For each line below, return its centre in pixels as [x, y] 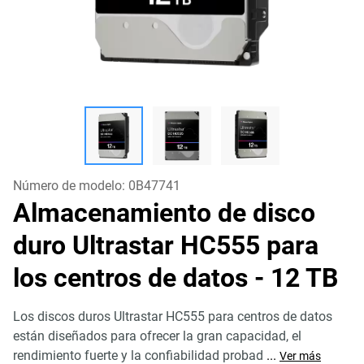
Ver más [300, 356]
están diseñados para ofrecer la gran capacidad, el [157, 336]
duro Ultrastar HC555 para [166, 245]
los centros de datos [134, 278]
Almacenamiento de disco [164, 213]
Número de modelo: [71, 186]
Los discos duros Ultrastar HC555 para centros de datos [173, 316]
